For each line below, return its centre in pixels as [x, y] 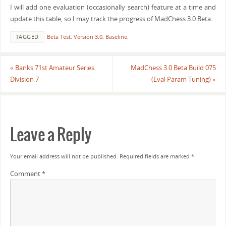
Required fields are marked [155, 156]
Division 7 [24, 80]
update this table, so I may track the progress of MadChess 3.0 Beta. [111, 19]
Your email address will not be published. [64, 156]
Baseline [116, 37]
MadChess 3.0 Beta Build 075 [174, 68]
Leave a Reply [50, 135]
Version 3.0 [88, 37]
